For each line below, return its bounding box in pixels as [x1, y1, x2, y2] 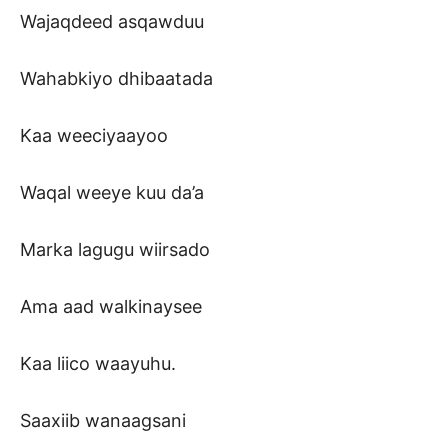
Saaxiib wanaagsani [20, 410, 186, 432]
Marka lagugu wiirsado [20, 239, 210, 261]
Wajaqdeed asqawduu [20, 11, 204, 33]
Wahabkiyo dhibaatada [20, 68, 213, 90]
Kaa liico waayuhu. [20, 353, 176, 375]
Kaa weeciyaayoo [20, 125, 168, 147]
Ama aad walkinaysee [20, 296, 202, 318]
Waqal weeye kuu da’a [20, 182, 204, 204]
